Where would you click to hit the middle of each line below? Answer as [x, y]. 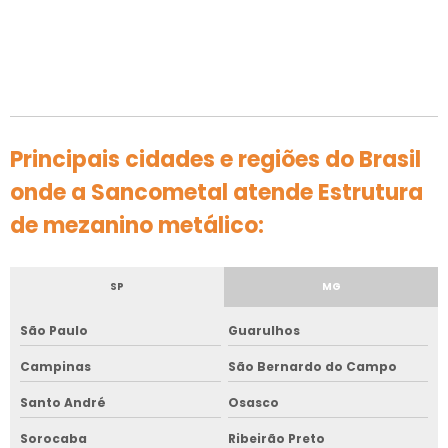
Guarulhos [263, 330]
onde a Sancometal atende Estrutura [216, 192]
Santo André [63, 402]
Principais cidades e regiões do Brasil [215, 159]
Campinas [55, 366]
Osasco [253, 402]
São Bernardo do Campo [312, 366]
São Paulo [54, 330]
